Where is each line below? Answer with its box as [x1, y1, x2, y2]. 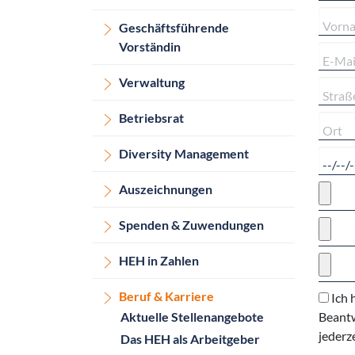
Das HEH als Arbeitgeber [120, 331, 260, 346]
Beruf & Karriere [119, 288, 214, 303]
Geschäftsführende [119, 20, 229, 35]
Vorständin [119, 39, 181, 54]
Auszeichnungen [119, 181, 212, 197]
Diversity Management [119, 146, 249, 161]
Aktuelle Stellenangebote [120, 309, 264, 324]
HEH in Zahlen [119, 253, 199, 268]
